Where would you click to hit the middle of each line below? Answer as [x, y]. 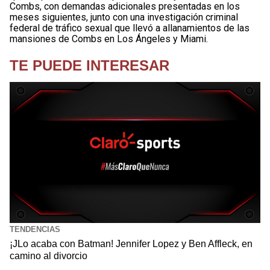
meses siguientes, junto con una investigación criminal [124, 17]
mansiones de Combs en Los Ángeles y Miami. [109, 39]
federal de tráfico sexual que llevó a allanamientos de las [130, 28]
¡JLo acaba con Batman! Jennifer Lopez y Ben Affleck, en [131, 243]
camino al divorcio [49, 256]
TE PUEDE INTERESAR [89, 65]
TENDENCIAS [35, 229]
